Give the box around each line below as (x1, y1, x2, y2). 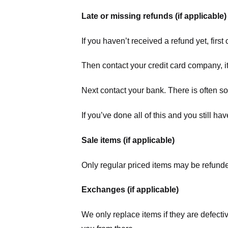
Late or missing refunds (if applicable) (81, 11, 226, 20)
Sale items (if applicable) (81, 135, 175, 145)
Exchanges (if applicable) (81, 185, 179, 194)
